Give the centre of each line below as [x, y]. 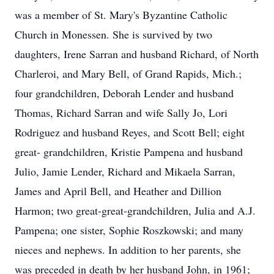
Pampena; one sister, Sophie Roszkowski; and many [129, 230]
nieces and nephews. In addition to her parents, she [128, 250]
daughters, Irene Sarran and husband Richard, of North [137, 54]
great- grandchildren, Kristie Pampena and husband [129, 152]
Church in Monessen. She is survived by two [113, 34]
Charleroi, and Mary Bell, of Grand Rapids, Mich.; [128, 73]
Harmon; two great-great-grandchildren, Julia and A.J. [135, 210]
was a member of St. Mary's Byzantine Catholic [121, 15]
